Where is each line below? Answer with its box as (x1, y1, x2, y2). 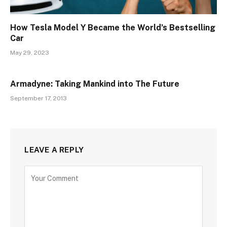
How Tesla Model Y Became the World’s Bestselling (10, 22, 215, 32)
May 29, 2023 (10, 49, 49, 56)
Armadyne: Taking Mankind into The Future (10, 79, 179, 89)
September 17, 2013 (10, 94, 67, 102)
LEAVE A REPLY (24, 145, 84, 154)
